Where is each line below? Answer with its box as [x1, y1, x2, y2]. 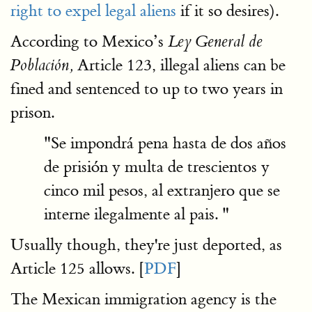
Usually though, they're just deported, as [10, 235, 282, 255]
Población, [10, 56, 73, 75]
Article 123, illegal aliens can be [73, 55, 286, 75]
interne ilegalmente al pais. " [44, 204, 229, 224]
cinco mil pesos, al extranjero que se [44, 180, 280, 201]
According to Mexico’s [10, 31, 168, 52]
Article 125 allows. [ [10, 258, 144, 279]
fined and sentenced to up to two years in [10, 79, 283, 99]
